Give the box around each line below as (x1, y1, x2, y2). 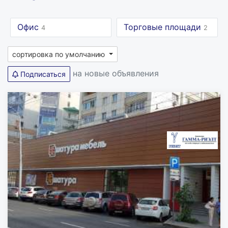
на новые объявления (73, 68, 159, 78)
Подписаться (18, 70, 66, 78)
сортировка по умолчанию (12, 50, 107, 59)
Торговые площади (124, 22, 204, 32)
